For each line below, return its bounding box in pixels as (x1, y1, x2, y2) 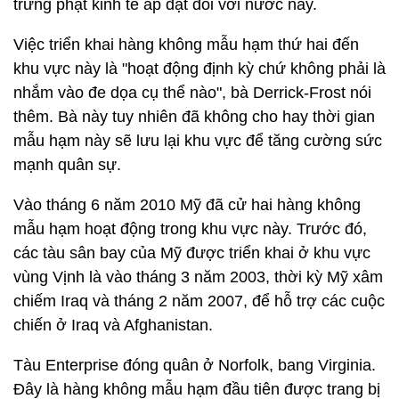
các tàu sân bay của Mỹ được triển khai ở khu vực (13, 244, 370, 262)
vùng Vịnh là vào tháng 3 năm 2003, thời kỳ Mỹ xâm (13, 268, 383, 286)
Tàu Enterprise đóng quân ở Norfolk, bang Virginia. (13, 356, 376, 374)
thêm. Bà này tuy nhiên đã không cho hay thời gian (13, 108, 375, 126)
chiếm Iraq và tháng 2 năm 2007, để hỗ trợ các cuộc (13, 292, 385, 310)
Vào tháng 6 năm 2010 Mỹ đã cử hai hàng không (13, 196, 361, 214)
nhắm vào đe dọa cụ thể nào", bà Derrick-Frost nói (13, 84, 371, 102)
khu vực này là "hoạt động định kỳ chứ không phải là (13, 60, 386, 77)
